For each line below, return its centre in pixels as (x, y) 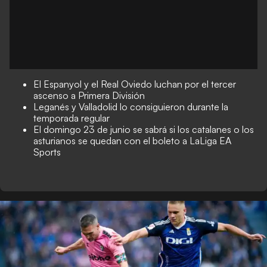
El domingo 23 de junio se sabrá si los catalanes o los (144, 129)
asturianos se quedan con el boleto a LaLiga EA (132, 141)
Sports (47, 152)
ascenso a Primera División (89, 95)
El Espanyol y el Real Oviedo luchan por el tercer (135, 84)
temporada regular (72, 118)
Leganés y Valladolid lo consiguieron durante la (131, 107)
